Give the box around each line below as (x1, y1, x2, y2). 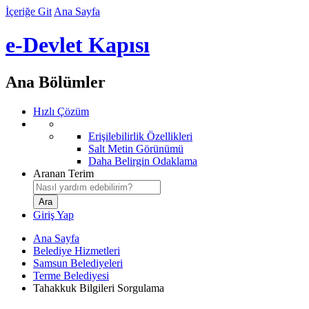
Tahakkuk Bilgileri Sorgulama (33, 281, 164, 294)
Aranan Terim (33, 167, 94, 179)
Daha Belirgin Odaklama (88, 154, 197, 167)
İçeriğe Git (6, 6, 52, 17)
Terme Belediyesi (33, 269, 109, 281)
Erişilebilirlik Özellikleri (88, 130, 192, 142)
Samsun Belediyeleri (33, 257, 123, 269)
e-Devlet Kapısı (6, 32, 150, 58)
